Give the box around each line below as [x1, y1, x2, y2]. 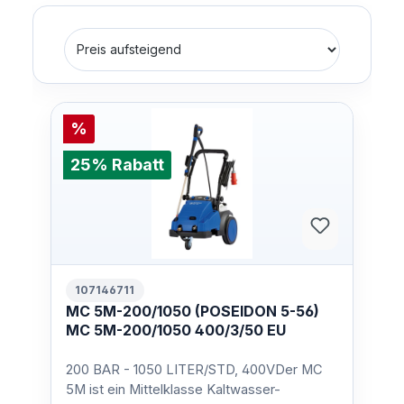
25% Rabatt [69, 154, 164, 174]
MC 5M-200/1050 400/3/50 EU [66, 320, 286, 339]
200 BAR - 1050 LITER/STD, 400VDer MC [66, 361, 323, 378]
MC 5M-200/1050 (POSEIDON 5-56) [66, 301, 319, 320]
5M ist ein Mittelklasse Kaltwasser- [66, 381, 280, 398]
